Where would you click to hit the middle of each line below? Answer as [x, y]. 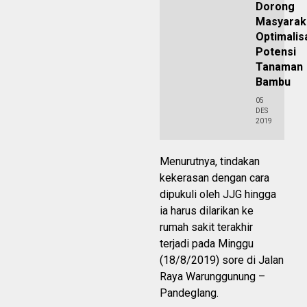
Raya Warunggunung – [212, 277]
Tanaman [279, 67]
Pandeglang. [189, 293]
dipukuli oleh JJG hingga [218, 195]
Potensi [276, 52]
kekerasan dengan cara [214, 178]
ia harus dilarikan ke [207, 211]
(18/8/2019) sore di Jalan [222, 260]
